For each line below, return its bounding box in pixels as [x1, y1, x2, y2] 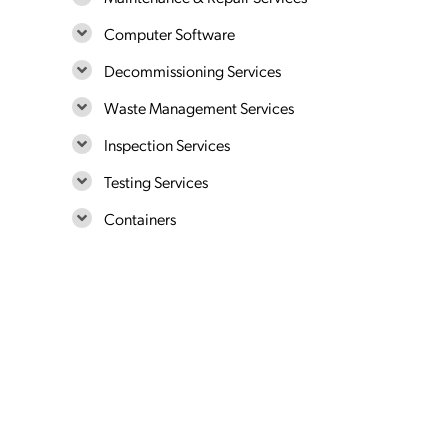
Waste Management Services [104, 97, 294, 118]
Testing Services [104, 171, 208, 192]
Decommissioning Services [104, 60, 281, 81]
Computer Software [104, 23, 235, 44]
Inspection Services [104, 134, 230, 155]
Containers [104, 208, 176, 229]
